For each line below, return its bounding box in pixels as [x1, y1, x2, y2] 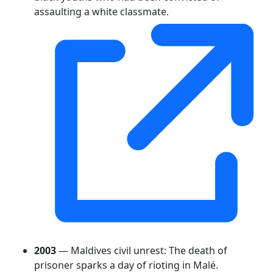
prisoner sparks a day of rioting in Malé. [34, 258, 218, 272]
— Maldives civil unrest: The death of [56, 243, 227, 257]
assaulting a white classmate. [34, 4, 169, 18]
